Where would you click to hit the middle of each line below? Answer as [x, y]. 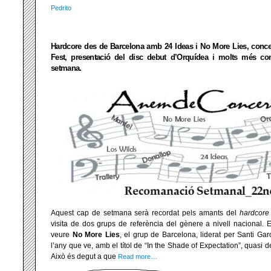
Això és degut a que [84, 256]
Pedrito [61, 8]
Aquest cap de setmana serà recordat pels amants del [145, 213]
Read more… [138, 256]
